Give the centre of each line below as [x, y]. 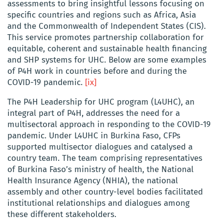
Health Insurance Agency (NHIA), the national [93, 181]
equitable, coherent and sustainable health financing [107, 49]
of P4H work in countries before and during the [97, 71]
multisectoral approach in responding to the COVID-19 [109, 125]
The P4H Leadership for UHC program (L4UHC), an [101, 102]
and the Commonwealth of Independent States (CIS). [107, 26]
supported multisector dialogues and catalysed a [100, 147]
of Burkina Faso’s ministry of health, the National [100, 170]
